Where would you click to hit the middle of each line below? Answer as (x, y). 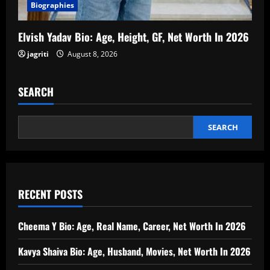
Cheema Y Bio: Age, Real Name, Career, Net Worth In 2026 (132, 226)
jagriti (38, 54)
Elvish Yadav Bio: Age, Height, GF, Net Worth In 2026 (133, 37)
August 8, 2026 (92, 54)
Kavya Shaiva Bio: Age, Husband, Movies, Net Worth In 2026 (134, 252)
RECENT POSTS (50, 194)
